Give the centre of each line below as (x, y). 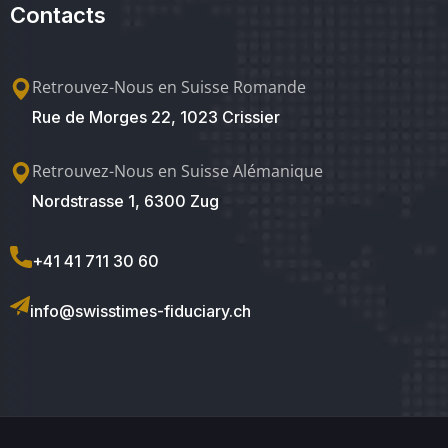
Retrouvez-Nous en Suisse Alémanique (177, 170)
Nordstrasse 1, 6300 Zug (125, 200)
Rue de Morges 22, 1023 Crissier (156, 116)
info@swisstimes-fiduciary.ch (140, 310)
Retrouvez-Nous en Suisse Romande (169, 86)
